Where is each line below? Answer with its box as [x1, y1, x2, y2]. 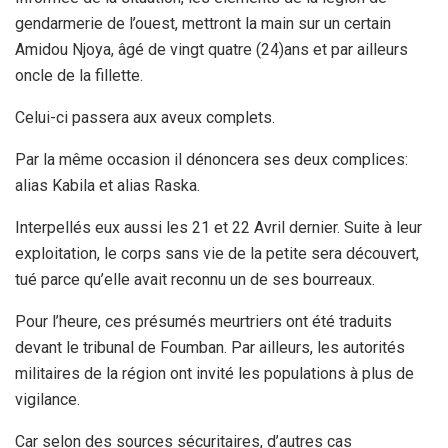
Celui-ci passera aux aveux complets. [15, 108, 275, 128]
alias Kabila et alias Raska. [15, 176, 200, 196]
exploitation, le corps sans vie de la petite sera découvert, [15, 244, 419, 264]
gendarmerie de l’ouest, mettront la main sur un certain [15, 14, 391, 34]
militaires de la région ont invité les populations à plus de [15, 364, 414, 384]
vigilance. [15, 390, 80, 410]
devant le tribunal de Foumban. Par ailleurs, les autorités [15, 338, 405, 358]
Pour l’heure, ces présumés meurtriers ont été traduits [15, 312, 392, 332]
